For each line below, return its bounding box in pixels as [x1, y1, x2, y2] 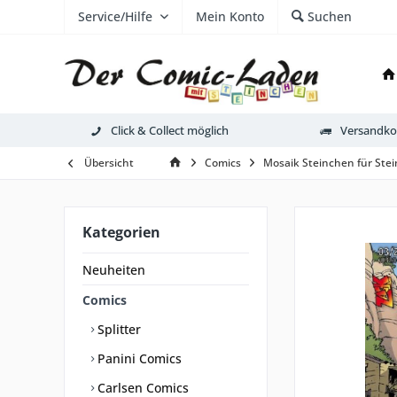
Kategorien [82, 222, 160, 242]
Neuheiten [82, 261, 145, 278]
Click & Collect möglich [111, 121, 229, 138]
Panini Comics [94, 350, 182, 367]
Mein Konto [196, 8, 264, 25]
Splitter [94, 321, 141, 338]
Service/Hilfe [78, 8, 152, 25]
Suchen [307, 8, 352, 25]
